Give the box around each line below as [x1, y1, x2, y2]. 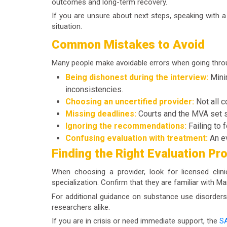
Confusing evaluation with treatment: [65, 133, 208, 143]
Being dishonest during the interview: [65, 72, 208, 83]
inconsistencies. [65, 85, 123, 95]
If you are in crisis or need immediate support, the [52, 216, 219, 226]
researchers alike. [52, 202, 110, 212]
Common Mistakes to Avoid [52, 37, 205, 52]
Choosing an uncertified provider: [65, 97, 194, 107]
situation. [52, 22, 82, 31]
